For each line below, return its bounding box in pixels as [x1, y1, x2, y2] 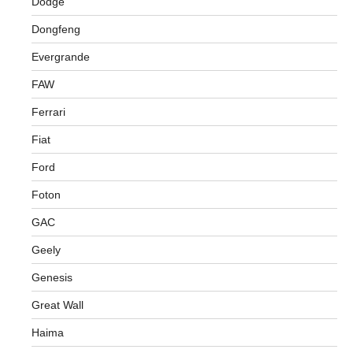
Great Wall [32, 299, 84, 311]
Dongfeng [32, 23, 80, 35]
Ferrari [32, 106, 65, 118]
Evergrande [32, 50, 90, 63]
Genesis [32, 271, 72, 284]
